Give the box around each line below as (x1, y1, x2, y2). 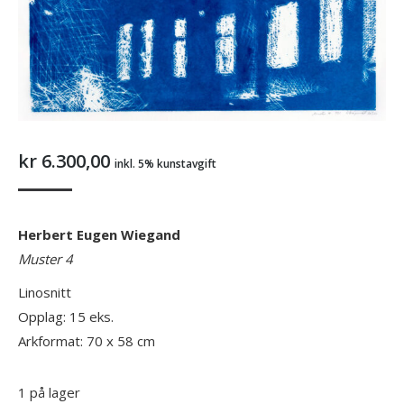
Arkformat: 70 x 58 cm (18, 332, 155, 351)
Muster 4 (18, 250, 73, 269)
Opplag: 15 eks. (18, 308, 114, 326)
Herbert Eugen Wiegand (18, 225, 180, 244)
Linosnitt (18, 283, 71, 302)
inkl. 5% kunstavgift (115, 156, 216, 172)
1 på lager (18, 383, 80, 402)
